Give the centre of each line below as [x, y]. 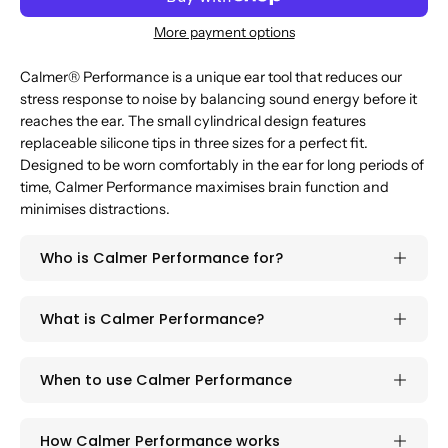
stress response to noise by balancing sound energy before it [218, 98]
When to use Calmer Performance [166, 379]
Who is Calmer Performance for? [161, 257]
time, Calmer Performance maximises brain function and [204, 186]
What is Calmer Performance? [152, 318]
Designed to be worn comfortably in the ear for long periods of [222, 164]
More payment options [224, 32]
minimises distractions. [95, 208]
